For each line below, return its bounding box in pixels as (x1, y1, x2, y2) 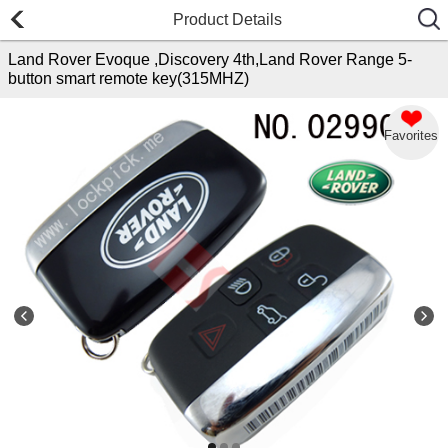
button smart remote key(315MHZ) (8, 69, 249, 87)
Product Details (173, 11, 283, 28)
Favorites (384, 127, 439, 143)
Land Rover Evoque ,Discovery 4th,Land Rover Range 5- (8, 50, 412, 68)
